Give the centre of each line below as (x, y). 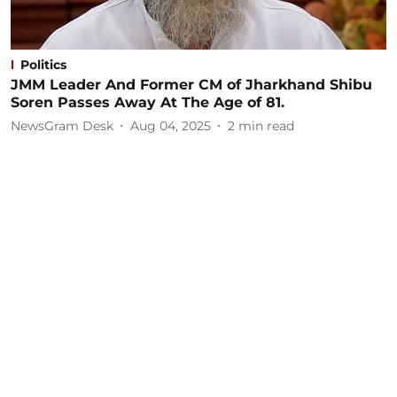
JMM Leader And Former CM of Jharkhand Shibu (191, 85)
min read (266, 125)
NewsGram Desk (62, 125)
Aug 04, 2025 (171, 125)
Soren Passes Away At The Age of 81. (148, 102)
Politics (43, 65)
